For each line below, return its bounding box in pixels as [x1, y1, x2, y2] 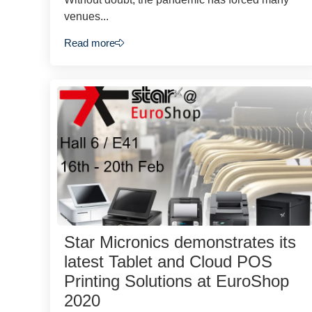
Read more [64, 37, 115, 49]
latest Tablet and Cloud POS [64, 252, 272, 272]
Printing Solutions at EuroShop [64, 272, 289, 291]
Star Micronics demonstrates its [64, 233, 296, 252]
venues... [64, 10, 109, 22]
